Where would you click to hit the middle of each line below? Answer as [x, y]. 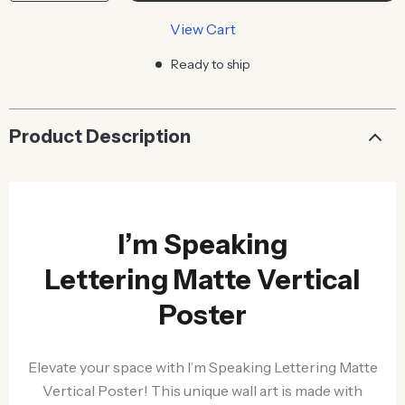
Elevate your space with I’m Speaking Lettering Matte [202, 367]
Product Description [100, 137]
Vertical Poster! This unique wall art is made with [202, 391]
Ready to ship [210, 64]
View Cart [202, 29]
